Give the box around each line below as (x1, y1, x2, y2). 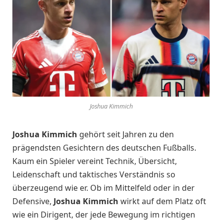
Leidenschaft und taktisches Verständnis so (12, 169, 175, 180)
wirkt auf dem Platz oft (118, 196, 206, 207)
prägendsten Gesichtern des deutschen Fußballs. (12, 142, 196, 154)
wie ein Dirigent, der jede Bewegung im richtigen (12, 209, 195, 221)
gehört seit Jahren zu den (77, 129, 174, 140)
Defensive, (12, 196, 54, 207)
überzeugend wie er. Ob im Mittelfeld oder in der (12, 182, 195, 194)
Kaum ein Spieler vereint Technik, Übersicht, (12, 156, 177, 167)
